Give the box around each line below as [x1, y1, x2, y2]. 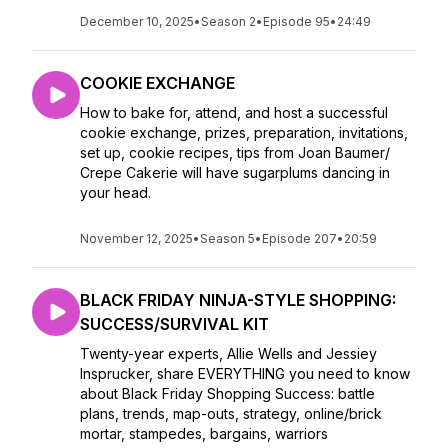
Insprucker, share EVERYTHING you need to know [80, 365, 410, 382]
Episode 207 [262, 231, 337, 246]
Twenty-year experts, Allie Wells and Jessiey [80, 345, 377, 362]
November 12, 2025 [80, 231, 193, 246]
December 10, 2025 [80, 14, 194, 29]
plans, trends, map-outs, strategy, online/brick [80, 405, 382, 422]
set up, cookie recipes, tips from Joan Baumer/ [80, 144, 390, 161]
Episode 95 [263, 14, 330, 29]
